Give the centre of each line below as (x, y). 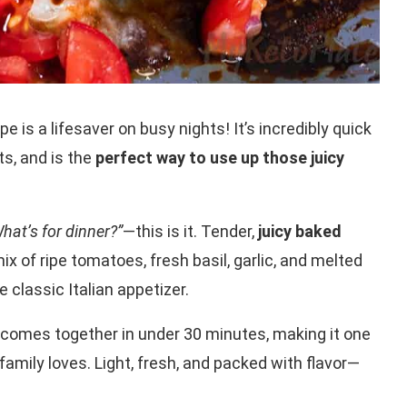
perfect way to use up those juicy (220, 158)
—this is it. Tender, (190, 232)
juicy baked (300, 232)
